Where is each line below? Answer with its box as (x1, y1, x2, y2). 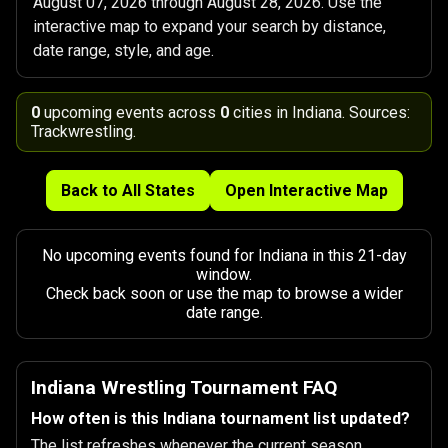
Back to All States (60, 181, 195, 200)
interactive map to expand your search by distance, (33, 17, 386, 36)
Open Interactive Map (224, 181, 388, 200)
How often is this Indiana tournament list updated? (31, 409, 410, 428)
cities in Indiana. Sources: (229, 103, 410, 122)
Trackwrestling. (31, 122, 136, 141)
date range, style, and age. (33, 41, 214, 60)
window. (196, 265, 252, 284)
